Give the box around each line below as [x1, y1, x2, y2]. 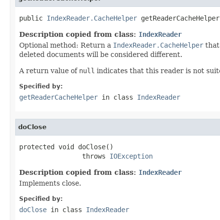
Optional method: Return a [19, 41, 113, 49]
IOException [110, 152, 153, 160]
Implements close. [19, 179, 81, 187]
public [19, 14, 47, 22]
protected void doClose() [19, 142, 113, 151]
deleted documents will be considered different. [19, 50, 182, 58]
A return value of [19, 66, 79, 75]
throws [19, 152, 110, 160]
